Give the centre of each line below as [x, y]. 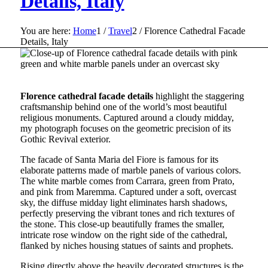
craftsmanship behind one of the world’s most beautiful [123, 106]
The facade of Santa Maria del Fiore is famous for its [119, 159]
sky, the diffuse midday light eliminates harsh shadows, [124, 202]
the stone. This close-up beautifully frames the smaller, [122, 224]
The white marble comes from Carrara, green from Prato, [127, 181]
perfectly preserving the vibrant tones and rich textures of [127, 213]
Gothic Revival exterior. [65, 139]
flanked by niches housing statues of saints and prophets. [127, 245]
